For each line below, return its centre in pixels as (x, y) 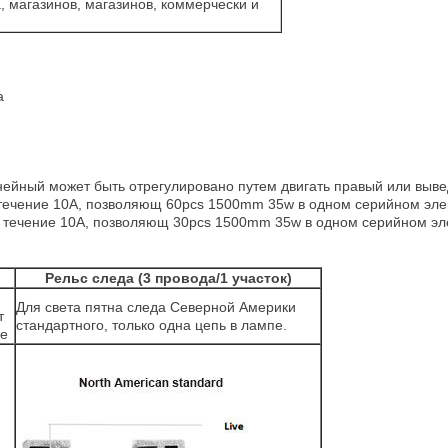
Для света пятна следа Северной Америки (156, 307)
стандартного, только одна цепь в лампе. (151, 325)
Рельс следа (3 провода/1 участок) (168, 278)
